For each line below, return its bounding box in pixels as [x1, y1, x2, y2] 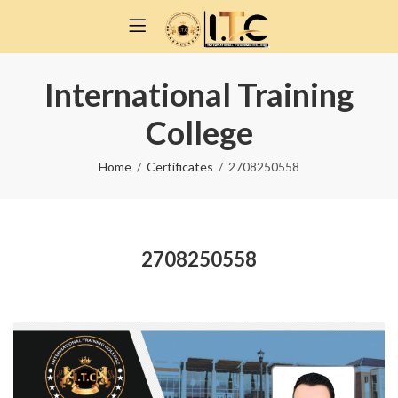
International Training [44, 75, 354, 114]
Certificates [147, 159, 213, 174]
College [145, 113, 253, 152]
